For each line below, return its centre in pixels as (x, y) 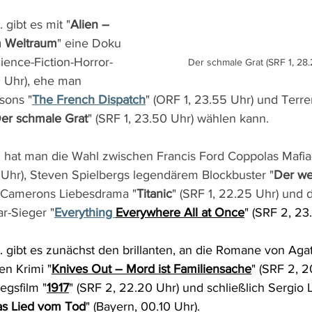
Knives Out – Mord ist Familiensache (151, 269)
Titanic (154, 194)
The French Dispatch (89, 100)
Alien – (92, 24)
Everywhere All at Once (180, 212)
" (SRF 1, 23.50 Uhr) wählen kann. (178, 118)
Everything (85, 212)
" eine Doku (91, 43)
